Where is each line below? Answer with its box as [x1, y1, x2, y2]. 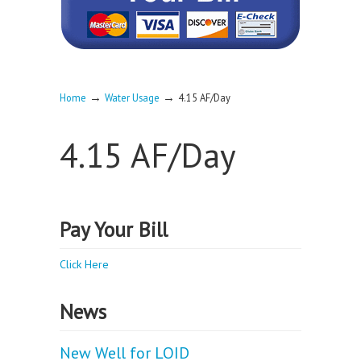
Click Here [60, 257, 109, 272]
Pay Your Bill [60, 216, 168, 243]
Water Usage [105, 91, 160, 104]
